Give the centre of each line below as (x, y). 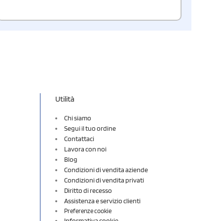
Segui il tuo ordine (90, 128)
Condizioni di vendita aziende (106, 169)
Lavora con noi (85, 149)
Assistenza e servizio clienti (102, 201)
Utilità (65, 99)
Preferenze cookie (88, 211)
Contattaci (79, 138)
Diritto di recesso (88, 190)
